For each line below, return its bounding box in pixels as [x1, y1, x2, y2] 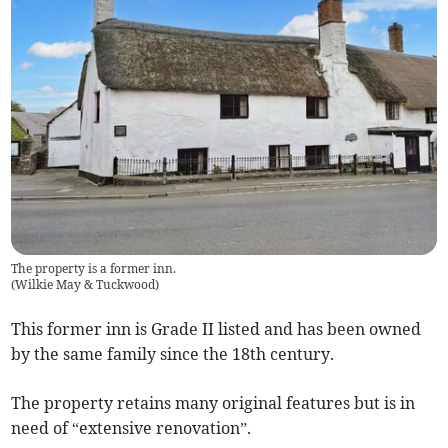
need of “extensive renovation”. [11, 418, 252, 439]
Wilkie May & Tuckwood [15, 277, 156, 293]
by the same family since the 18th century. [11, 344, 339, 365]
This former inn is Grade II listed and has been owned [11, 319, 422, 340]
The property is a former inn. [11, 261, 177, 277]
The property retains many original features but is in [11, 393, 416, 414]
